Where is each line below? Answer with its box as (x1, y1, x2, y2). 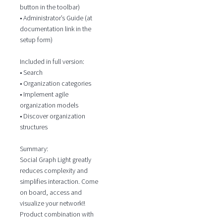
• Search (19, 67, 43, 77)
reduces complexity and (19, 166, 88, 175)
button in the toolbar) (19, 2, 80, 11)
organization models (19, 100, 78, 110)
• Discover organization (19, 111, 85, 120)
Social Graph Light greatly (19, 155, 91, 164)
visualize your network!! (19, 198, 85, 208)
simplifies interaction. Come (19, 176, 98, 186)
